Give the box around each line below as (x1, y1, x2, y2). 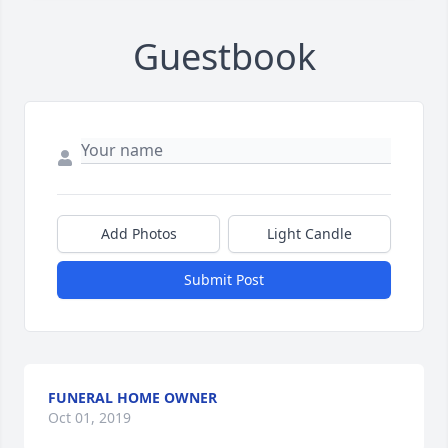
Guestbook (132, 32, 316, 82)
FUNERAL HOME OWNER (48, 388, 217, 408)
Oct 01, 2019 (48, 408, 131, 428)
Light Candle (267, 224, 352, 244)
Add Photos (100, 224, 177, 244)
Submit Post (184, 270, 264, 290)
